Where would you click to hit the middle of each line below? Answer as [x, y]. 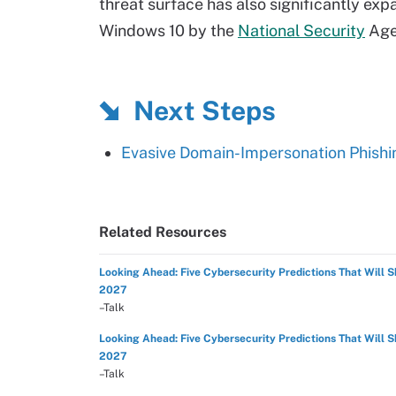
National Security [301, 30]
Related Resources [163, 232]
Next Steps [205, 110]
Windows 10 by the [168, 30]
